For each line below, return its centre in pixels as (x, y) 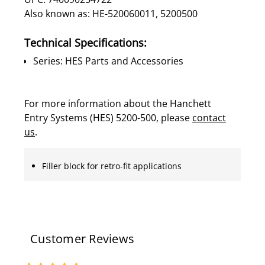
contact (209, 117)
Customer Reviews (82, 238)
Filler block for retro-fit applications (112, 166)
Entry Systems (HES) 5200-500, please (108, 117)
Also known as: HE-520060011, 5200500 (111, 13)
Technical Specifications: (85, 42)
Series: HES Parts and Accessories (108, 61)
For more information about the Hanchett (118, 103)
